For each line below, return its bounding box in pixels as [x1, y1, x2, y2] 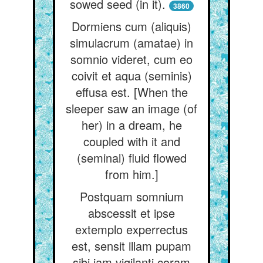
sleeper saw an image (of [66, 100, 197, 117]
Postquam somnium [79, 188, 184, 205]
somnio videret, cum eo [70, 50, 193, 68]
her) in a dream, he [81, 116, 182, 133]
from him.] [104, 166, 159, 183]
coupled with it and [83, 133, 180, 150]
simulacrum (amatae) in [70, 34, 193, 51]
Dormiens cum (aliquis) [72, 18, 191, 35]
